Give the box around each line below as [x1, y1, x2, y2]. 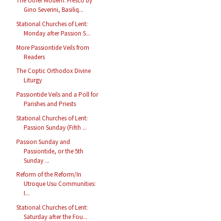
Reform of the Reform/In [16, 170, 82, 179]
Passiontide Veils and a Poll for [16, 90, 99, 99]
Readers [24, 52, 45, 61]
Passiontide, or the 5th [24, 147, 84, 155]
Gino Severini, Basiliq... [24, 5, 84, 14]
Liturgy [24, 76, 42, 85]
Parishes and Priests [24, 100, 76, 109]
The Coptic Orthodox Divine [16, 67, 91, 75]
